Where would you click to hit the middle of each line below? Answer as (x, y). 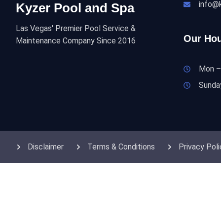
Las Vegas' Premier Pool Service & (76, 29)
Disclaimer (46, 147)
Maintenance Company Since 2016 (76, 41)
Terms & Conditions (121, 147)
